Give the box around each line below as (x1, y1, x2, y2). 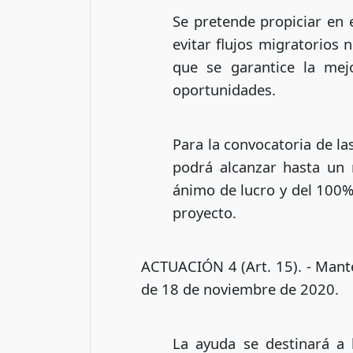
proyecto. (173, 202, 236, 222)
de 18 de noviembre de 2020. (141, 279, 339, 299)
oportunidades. (173, 79, 276, 99)
